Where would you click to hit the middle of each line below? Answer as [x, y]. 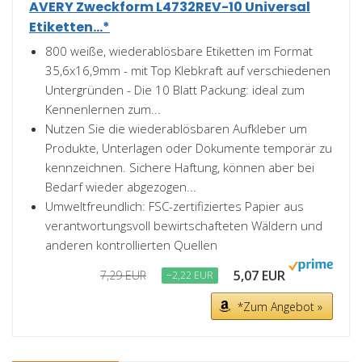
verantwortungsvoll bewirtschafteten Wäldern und [184, 225]
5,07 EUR [259, 276]
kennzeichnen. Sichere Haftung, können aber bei [180, 167]
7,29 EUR [123, 275]
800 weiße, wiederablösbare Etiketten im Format [179, 51]
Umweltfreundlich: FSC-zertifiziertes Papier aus [175, 206]
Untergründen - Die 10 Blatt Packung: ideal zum [175, 90]
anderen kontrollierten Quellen [131, 245]
